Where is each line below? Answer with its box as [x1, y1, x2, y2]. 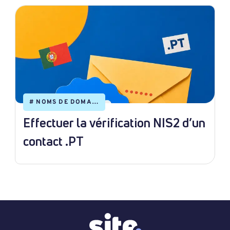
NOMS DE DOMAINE [36, 98, 92, 106]
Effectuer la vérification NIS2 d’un [23, 114, 205, 130]
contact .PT [23, 133, 84, 149]
